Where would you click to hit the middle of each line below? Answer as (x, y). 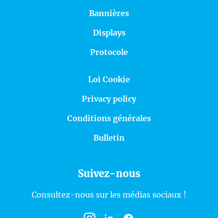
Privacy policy (109, 99)
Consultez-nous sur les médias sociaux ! (109, 195)
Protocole (109, 52)
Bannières (109, 13)
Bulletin (109, 138)
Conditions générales (109, 118)
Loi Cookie (109, 80)
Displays (109, 33)
